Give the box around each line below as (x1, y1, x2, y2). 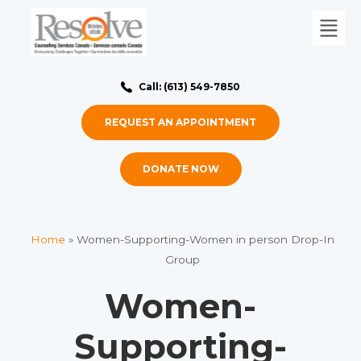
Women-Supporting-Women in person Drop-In (77, 232, 334, 246)
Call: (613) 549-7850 (139, 81, 241, 93)
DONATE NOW (142, 163, 219, 175)
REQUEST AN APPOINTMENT (105, 116, 256, 128)
